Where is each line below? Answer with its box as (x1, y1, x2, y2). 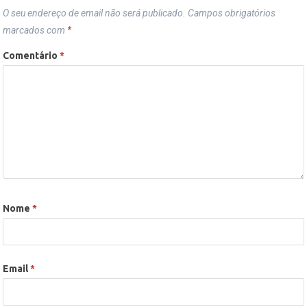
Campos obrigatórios (188, 7, 276, 19)
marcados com (3, 24, 68, 36)
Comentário (3, 49, 60, 61)
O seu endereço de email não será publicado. (3, 7, 186, 19)
